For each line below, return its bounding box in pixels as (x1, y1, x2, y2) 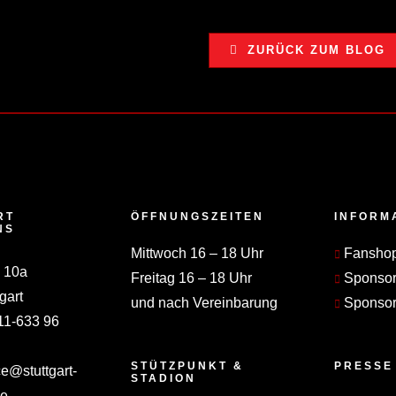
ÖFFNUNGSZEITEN (130, 210, 264, 224)
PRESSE (333, 360, 393, 373)
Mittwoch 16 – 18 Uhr (130, 246, 263, 262)
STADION (130, 372, 196, 385)
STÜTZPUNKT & (130, 360, 244, 373)
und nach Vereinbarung (130, 295, 278, 311)
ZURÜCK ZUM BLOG (247, 42, 385, 57)
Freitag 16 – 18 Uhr (130, 270, 252, 286)
